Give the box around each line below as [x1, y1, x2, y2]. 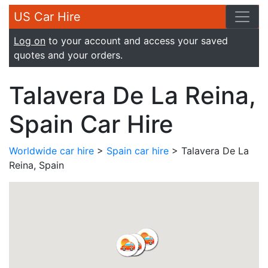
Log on [14, 35, 45, 47]
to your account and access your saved [45, 35, 228, 47]
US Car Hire [14, 10, 81, 24]
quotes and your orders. [14, 49, 123, 61]
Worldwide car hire [9, 145, 94, 157]
